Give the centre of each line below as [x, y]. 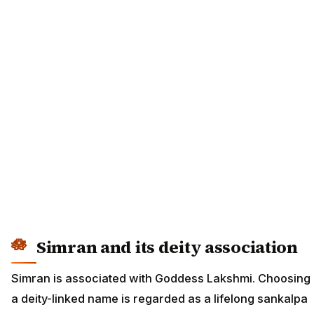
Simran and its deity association [167, 247]
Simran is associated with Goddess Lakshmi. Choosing [161, 278]
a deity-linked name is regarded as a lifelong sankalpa [159, 298]
